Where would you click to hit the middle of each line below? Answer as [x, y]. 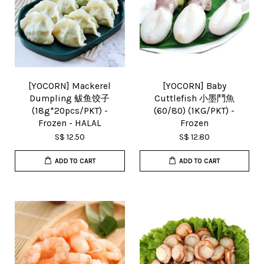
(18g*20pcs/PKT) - [70, 111]
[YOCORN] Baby [194, 86]
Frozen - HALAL [70, 123]
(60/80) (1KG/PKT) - [194, 111]
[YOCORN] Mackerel [70, 86]
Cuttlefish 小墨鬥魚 [194, 98]
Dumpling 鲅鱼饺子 [70, 98]
